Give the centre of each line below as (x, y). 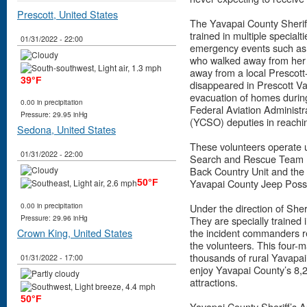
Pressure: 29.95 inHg (54, 114)
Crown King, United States (75, 232)
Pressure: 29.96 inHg (54, 217)
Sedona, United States (66, 130)
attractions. (214, 282)
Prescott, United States (67, 14)
